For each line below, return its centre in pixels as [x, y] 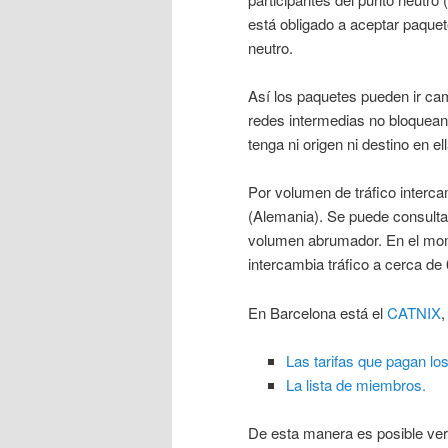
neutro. [270, 47]
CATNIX [414, 312]
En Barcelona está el [317, 312]
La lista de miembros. [355, 385]
